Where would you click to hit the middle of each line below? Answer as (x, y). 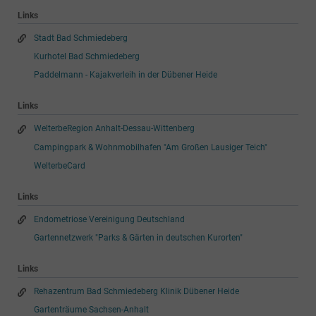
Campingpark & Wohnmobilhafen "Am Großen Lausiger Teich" (150, 147)
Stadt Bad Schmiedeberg (80, 38)
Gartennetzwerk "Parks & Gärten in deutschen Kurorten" (138, 238)
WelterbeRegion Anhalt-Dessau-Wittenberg (114, 129)
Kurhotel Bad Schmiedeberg (86, 56)
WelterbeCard (59, 165)
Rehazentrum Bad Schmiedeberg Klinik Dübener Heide (136, 292)
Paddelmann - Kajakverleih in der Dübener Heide (125, 75)
